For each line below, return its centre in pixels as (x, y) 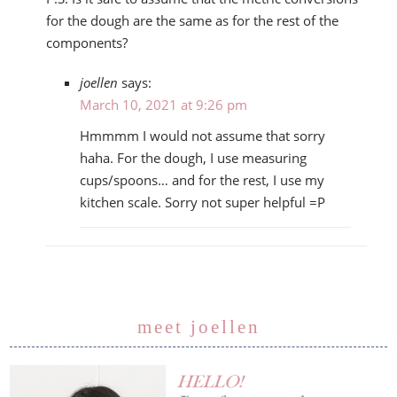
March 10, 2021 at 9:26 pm (164, 105)
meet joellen (198, 327)
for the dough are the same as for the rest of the (193, 21)
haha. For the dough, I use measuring (194, 158)
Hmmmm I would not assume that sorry (203, 136)
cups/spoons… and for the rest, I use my (202, 180)
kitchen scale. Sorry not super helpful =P (203, 202)
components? (87, 43)
